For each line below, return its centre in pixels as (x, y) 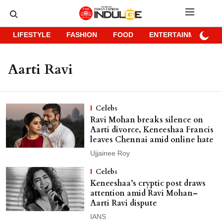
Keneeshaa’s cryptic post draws (148, 183)
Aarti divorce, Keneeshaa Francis (152, 130)
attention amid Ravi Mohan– (144, 193)
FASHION (82, 35)
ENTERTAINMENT (179, 35)
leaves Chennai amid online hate (152, 140)
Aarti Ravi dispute (123, 203)
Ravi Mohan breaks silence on (146, 120)
